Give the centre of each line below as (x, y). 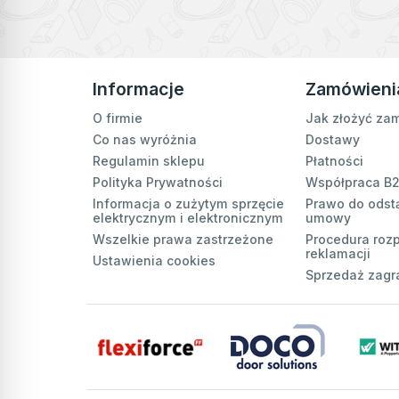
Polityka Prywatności (158, 183)
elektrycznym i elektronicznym (188, 218)
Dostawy (333, 140)
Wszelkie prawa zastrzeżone (183, 240)
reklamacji (338, 254)
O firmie (118, 118)
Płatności (334, 161)
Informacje (138, 90)
